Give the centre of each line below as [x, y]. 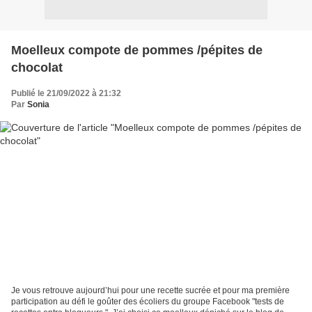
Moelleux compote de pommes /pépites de [137, 50]
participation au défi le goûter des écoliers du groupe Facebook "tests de [148, 302]
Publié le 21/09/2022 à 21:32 [66, 93]
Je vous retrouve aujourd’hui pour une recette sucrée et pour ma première [150, 291]
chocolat [37, 67]
